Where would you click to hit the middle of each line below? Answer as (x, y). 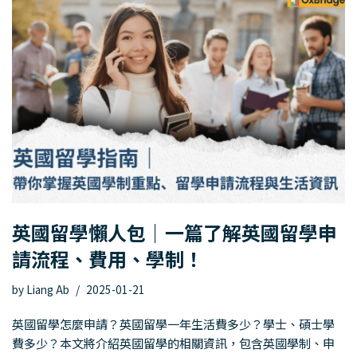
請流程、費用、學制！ (108, 258)
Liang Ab (48, 289)
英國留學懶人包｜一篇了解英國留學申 (175, 232)
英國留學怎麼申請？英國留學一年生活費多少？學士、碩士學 (173, 324)
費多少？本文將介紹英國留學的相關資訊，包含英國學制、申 (173, 343)
